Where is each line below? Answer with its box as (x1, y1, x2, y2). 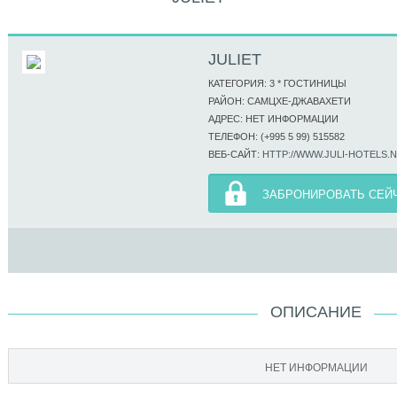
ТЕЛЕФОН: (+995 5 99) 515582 (208, 131, 345, 142)
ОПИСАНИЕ (270, 303, 362, 321)
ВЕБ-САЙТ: (208, 149, 262, 160)
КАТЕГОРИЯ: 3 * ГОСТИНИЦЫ (208, 78, 346, 89)
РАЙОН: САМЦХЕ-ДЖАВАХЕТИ (208, 96, 351, 106)
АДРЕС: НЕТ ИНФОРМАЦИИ (208, 113, 339, 124)
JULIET (208, 51, 261, 68)
